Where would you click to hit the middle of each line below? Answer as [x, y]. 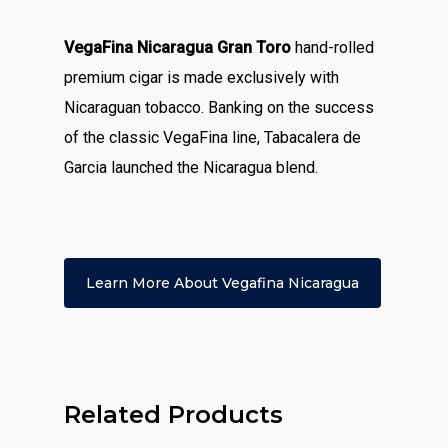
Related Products [173, 415]
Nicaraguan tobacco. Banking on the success [219, 108]
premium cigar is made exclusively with [202, 78]
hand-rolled [333, 48]
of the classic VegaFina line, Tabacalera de [213, 138]
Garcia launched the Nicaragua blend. [191, 168]
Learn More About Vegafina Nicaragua [223, 283]
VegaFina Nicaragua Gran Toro [178, 48]
